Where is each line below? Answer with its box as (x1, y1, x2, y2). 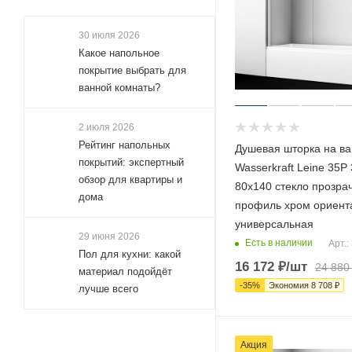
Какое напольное (79, 46, 159, 59)
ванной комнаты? (79, 81, 160, 93)
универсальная (235, 217, 313, 230)
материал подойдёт (79, 265, 172, 277)
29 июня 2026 (79, 230, 140, 242)
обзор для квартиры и (79, 173, 182, 185)
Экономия (269, 280, 311, 290)
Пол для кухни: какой (79, 247, 181, 260)
